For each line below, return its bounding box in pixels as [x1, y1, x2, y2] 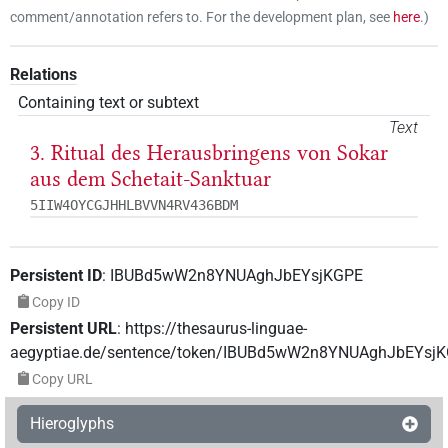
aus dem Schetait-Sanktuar [30, 165, 271, 192]
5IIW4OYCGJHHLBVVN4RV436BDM [30, 196, 238, 213]
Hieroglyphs [30, 413, 114, 433]
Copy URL [31, 370, 93, 387]
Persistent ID [10, 265, 102, 285]
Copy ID [31, 293, 80, 310]
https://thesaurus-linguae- [125, 318, 307, 338]
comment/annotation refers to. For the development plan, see [10, 8, 393, 26]
